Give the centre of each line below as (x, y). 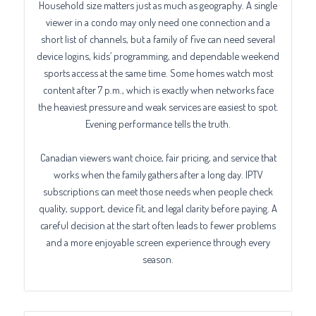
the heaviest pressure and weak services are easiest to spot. (158, 107)
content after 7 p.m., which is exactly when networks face (158, 90)
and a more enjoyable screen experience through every (158, 242)
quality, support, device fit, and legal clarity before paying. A (158, 208)
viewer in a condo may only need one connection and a (158, 22)
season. (158, 259)
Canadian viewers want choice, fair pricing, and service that (158, 157)
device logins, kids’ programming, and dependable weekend (158, 56)
